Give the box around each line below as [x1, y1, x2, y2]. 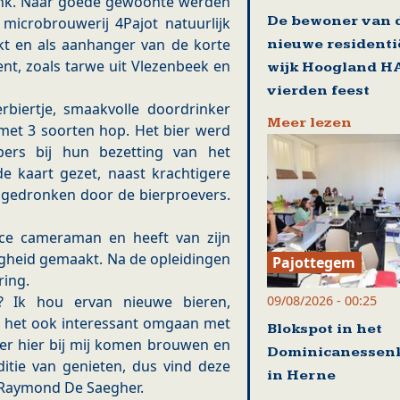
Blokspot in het [266, 320, 382, 337]
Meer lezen [266, 114, 352, 132]
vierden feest [266, 82, 370, 100]
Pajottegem [272, 252, 356, 272]
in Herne [266, 366, 336, 384]
